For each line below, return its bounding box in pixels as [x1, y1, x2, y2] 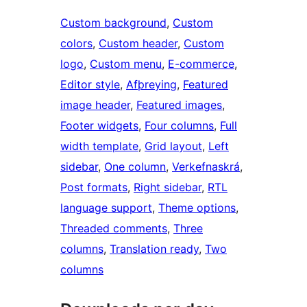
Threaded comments [60, 221, 167, 236]
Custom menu [90, 57, 162, 71]
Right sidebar [134, 180, 201, 195]
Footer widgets [60, 119, 138, 133]
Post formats [60, 180, 127, 195]
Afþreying [126, 77, 177, 92]
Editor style [60, 77, 120, 92]
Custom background [60, 16, 167, 30]
